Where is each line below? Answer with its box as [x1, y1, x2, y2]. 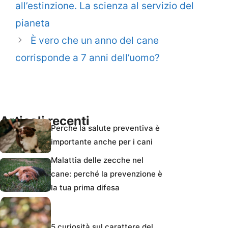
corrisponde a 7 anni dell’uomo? [15, 51, 160, 64]
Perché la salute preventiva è [51, 123, 160, 133]
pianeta [15, 17, 50, 29]
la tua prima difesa [51, 182, 120, 192]
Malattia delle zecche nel [51, 155, 144, 165]
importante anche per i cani [51, 136, 153, 147]
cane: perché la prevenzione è [51, 168, 162, 179]
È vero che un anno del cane [31, 34, 159, 46]
